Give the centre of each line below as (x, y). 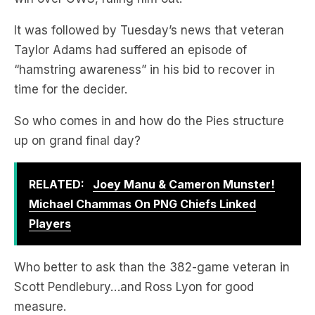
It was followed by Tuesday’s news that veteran (149, 30)
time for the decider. (71, 89)
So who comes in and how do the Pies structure (149, 121)
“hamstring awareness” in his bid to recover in (144, 70)
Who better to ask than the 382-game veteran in (152, 267)
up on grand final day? (77, 141)
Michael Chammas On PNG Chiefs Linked (142, 204)
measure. (40, 307)
